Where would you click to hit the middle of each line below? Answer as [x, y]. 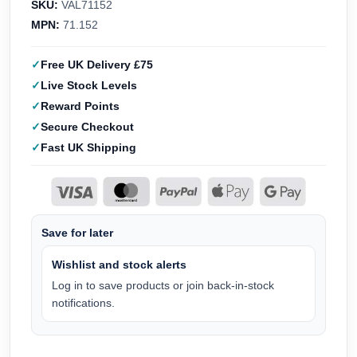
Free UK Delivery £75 [97, 65]
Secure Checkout [87, 127]
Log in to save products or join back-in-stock [163, 285]
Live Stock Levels [89, 86]
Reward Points [80, 106]
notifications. [83, 302]
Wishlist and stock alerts [119, 264]
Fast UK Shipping [88, 148]
